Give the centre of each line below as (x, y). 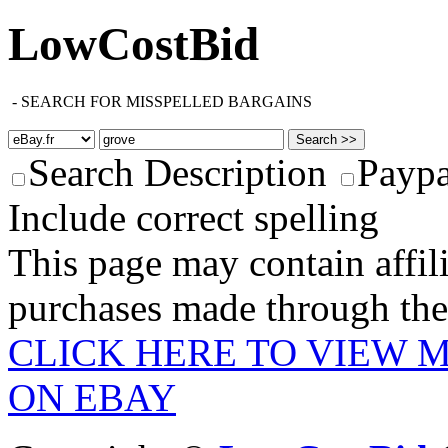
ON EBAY (92, 397)
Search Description (177, 172)
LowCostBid (133, 44)
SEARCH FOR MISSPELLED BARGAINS (166, 101)
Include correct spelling (193, 217)
